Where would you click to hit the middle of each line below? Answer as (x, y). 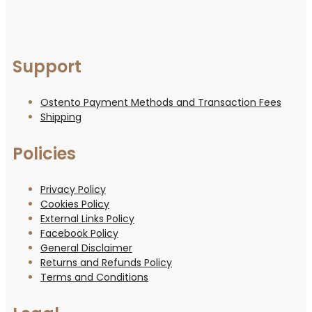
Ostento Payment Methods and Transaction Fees (161, 102)
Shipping (61, 117)
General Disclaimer (86, 248)
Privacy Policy (73, 189)
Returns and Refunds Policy (106, 262)
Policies (44, 153)
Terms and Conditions (94, 277)
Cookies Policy (75, 204)
